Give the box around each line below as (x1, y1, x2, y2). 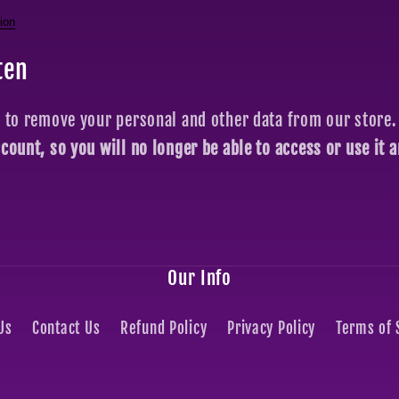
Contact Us (32, 319, 101, 338)
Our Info (167, 266, 232, 290)
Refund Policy (119, 319, 208, 338)
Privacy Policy (227, 319, 316, 338)
